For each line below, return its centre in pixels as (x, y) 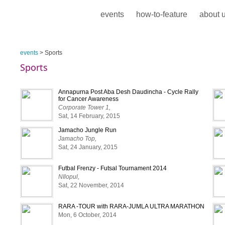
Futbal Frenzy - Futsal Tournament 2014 (113, 168)
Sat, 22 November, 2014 (91, 185)
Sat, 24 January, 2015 (88, 147)
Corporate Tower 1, (84, 107)
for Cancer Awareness (88, 99)
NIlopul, (69, 177)
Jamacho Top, (77, 139)
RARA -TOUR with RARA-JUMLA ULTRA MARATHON (131, 206)
